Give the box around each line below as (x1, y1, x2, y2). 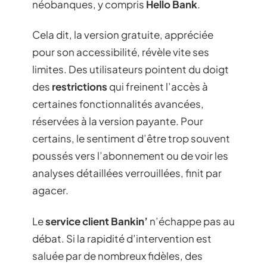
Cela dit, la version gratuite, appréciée (32, 28, 213, 41)
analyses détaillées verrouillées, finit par (32, 166, 222, 179)
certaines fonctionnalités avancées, (32, 97, 204, 110)
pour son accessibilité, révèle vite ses (32, 45, 209, 58)
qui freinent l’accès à (107, 80, 208, 93)
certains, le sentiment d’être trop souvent (32, 132, 230, 145)
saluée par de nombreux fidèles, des (32, 249, 203, 262)
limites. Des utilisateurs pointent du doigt (32, 63, 229, 76)
